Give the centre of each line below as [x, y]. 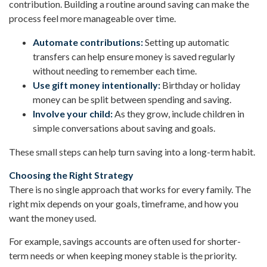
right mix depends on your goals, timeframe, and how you [124, 203]
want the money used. [52, 218]
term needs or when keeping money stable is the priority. [123, 255]
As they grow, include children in [178, 113]
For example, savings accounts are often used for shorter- [125, 241]
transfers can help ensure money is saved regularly [134, 56]
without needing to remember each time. [115, 70]
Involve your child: [73, 113]
